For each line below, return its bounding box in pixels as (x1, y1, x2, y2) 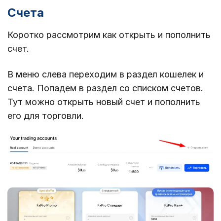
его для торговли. (7, 110, 84, 121)
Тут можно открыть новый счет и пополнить (7, 96, 200, 107)
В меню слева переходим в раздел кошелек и (7, 69, 204, 79)
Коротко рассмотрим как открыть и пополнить (7, 29, 211, 40)
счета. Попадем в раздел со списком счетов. (7, 82, 203, 93)
